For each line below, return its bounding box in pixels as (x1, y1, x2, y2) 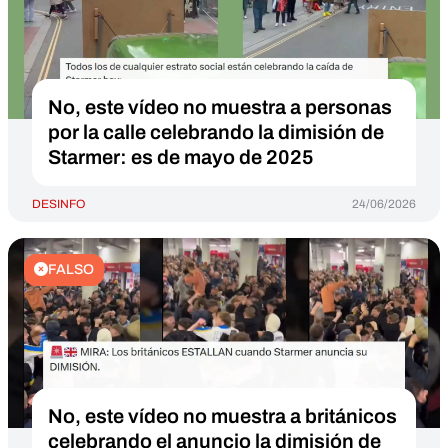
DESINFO (32, 197, 85, 211)
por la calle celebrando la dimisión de (48, 121, 384, 143)
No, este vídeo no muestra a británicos (48, 405, 397, 427)
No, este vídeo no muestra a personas (48, 96, 392, 118)
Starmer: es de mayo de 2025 (48, 146, 314, 168)
